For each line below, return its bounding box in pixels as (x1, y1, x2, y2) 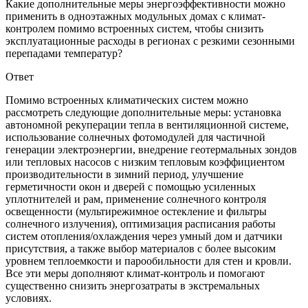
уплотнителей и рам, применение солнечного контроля (5, 193, 266, 206)
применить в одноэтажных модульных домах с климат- (5, 10, 265, 23)
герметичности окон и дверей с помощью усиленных (5, 181, 256, 193)
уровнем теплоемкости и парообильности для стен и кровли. (5, 255, 291, 267)
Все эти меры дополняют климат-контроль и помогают (5, 267, 265, 280)
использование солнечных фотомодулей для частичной (5, 131, 265, 144)
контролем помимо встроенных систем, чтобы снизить (5, 23, 263, 35)
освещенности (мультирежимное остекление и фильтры (5, 206, 267, 218)
